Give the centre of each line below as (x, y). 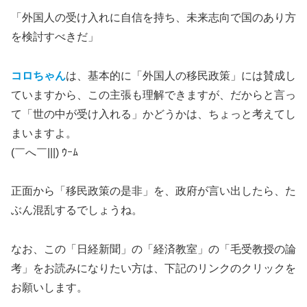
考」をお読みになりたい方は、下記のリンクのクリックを (153, 269)
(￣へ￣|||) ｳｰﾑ (45, 152)
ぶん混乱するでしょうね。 (77, 210)
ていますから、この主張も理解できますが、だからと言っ (153, 95)
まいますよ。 (44, 133)
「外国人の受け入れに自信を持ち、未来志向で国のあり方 (153, 17)
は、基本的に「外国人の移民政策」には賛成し (181, 75)
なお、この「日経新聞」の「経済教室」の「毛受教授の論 (153, 249)
